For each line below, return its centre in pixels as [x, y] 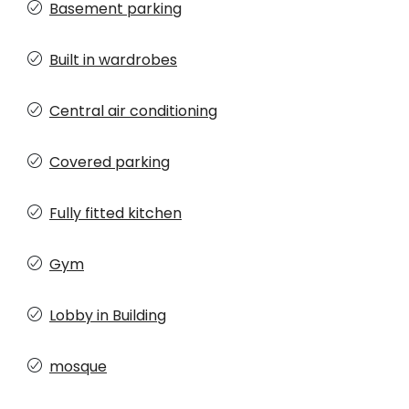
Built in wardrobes [113, 60]
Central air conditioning [133, 111]
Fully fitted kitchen [115, 214]
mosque [78, 367]
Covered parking [110, 163]
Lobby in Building [108, 316]
